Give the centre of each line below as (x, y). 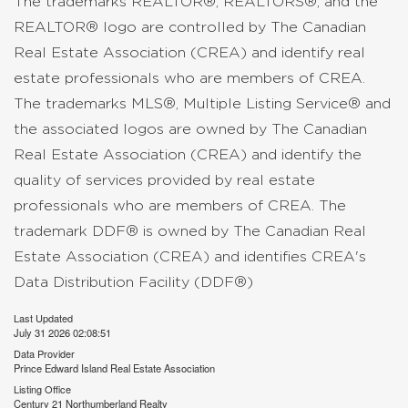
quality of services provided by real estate (164, 180)
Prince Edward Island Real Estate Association (114, 368)
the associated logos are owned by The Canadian (190, 129)
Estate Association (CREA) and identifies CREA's (190, 256)
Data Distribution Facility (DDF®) (133, 282)
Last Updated (43, 318)
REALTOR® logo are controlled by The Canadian (190, 27)
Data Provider (44, 353)
